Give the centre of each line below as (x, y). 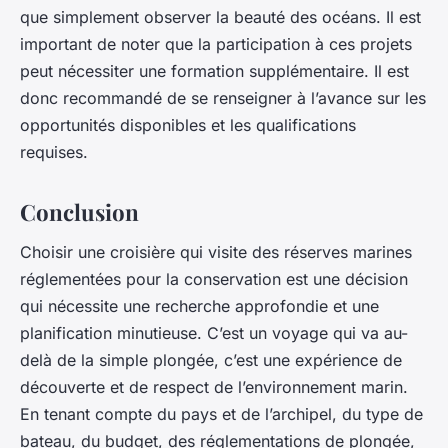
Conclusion (79, 212)
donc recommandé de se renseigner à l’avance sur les (223, 98)
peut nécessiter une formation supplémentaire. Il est (214, 71)
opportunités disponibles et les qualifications (188, 125)
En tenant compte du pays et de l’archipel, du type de (221, 413)
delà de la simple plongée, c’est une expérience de (211, 359)
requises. (54, 152)
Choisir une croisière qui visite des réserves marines (216, 251)
